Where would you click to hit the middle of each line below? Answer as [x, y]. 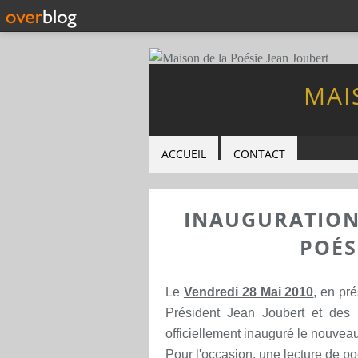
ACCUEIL [184, 154]
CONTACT [259, 154]
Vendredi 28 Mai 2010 [249, 292]
